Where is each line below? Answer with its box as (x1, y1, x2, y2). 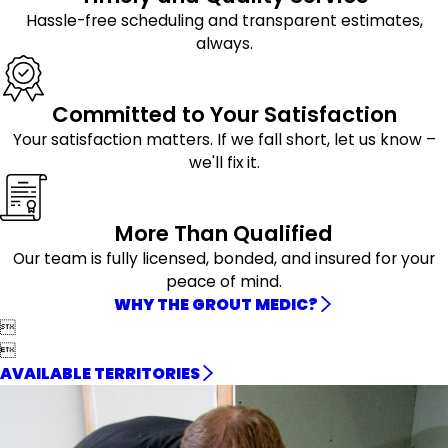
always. (195, 33, 253, 55)
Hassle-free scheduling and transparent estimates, (25, 10, 423, 32)
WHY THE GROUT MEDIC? (114, 293, 319, 315)
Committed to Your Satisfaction (51, 98, 397, 130)
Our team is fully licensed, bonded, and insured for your (13, 247, 435, 269)
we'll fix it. (188, 151, 260, 173)
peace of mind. (166, 270, 282, 292)
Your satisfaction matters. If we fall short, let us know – (12, 128, 436, 150)
